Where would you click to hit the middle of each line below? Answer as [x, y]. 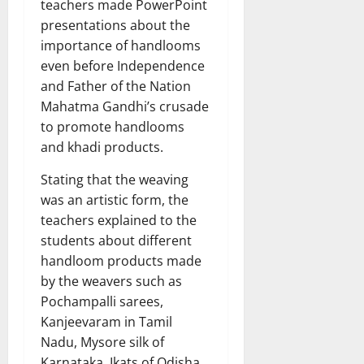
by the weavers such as [111, 281]
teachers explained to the [119, 220]
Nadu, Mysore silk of [102, 342]
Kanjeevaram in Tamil [106, 321]
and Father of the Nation [116, 86]
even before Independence [123, 65]
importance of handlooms [121, 45]
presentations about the [115, 25]
